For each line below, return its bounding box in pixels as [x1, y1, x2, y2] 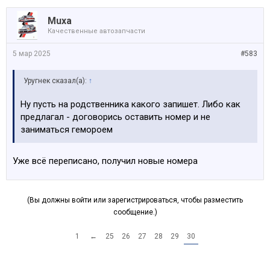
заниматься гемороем [20, 124, 113, 135]
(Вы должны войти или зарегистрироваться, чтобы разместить [27, 196, 243, 204]
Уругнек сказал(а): [24, 77, 89, 85]
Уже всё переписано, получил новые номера [13, 155, 198, 166]
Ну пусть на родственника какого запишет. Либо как [20, 99, 240, 110]
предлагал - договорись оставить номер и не [20, 111, 210, 122]
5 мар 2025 [13, 49, 51, 58]
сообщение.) [113, 208, 157, 216]
